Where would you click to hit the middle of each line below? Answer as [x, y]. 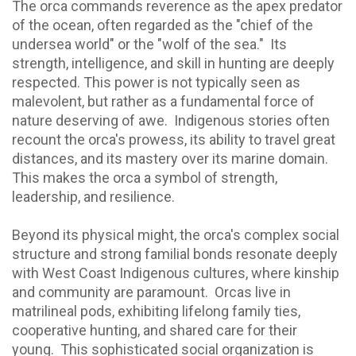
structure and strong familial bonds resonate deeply [175, 254]
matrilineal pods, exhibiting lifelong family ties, [156, 311]
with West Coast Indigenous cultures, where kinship [176, 273]
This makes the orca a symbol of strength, [145, 178]
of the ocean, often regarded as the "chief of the [163, 25]
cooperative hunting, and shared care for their [155, 331]
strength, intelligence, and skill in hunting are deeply [173, 64]
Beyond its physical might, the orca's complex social [176, 235]
